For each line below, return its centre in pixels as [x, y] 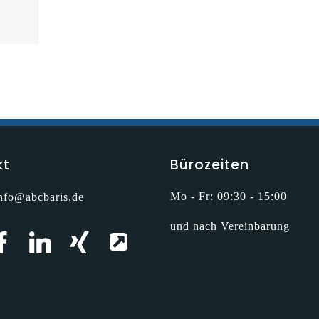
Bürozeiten [210, 165]
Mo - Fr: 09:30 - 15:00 [229, 196]
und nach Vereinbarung [230, 226]
